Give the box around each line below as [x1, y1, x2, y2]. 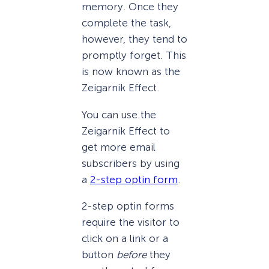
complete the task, [82, 17, 171, 29]
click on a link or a [82, 232, 168, 244]
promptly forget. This [82, 49, 186, 62]
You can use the [82, 108, 156, 121]
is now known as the [82, 65, 180, 78]
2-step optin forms [82, 199, 174, 212]
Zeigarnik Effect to [82, 124, 170, 137]
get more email [82, 141, 156, 153]
